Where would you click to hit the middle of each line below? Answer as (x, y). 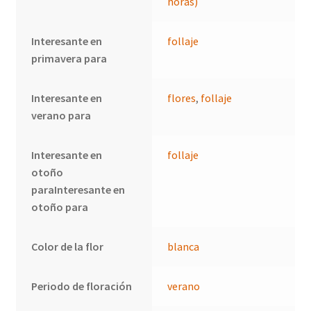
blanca (184, 247)
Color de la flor (68, 247)
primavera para (69, 59)
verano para (61, 116)
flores (182, 98)
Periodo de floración (82, 286)
